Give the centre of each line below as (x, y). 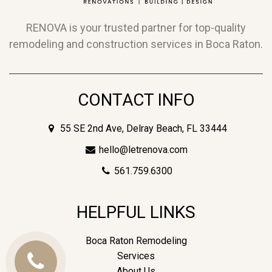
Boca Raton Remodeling (136, 241)
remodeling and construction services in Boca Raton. (136, 44)
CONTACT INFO (136, 100)
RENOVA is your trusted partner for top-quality (136, 28)
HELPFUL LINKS (136, 212)
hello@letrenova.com (143, 150)
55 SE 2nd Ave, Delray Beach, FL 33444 (143, 129)
